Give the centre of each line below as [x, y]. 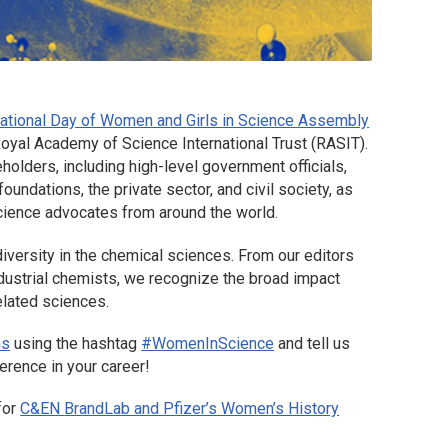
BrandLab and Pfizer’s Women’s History [202, 408]
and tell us [312, 343]
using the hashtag [76, 343]
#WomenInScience [208, 343]
